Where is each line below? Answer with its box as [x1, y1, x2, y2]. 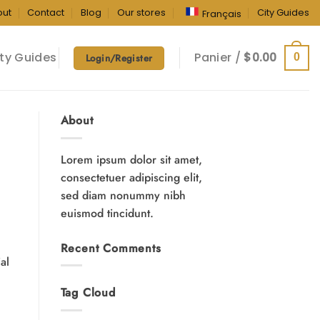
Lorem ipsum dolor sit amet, [60, 151, 202, 168]
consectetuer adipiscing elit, [60, 169, 202, 186]
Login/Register [85, 51, 153, 65]
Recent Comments [60, 239, 161, 256]
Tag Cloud [60, 284, 116, 301]
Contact [27, 6, 65, 19]
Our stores [117, 6, 166, 19]
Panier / [194, 49, 244, 66]
